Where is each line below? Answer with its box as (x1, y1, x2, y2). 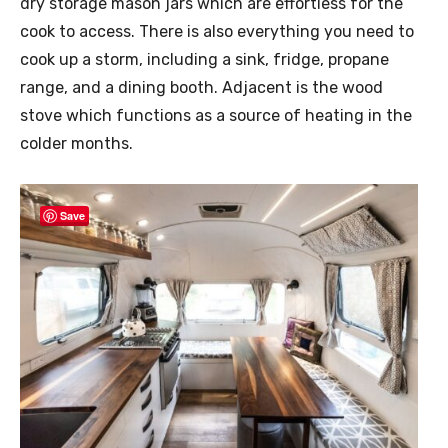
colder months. (20, 133, 133, 153)
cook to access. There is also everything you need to (20, 21, 414, 41)
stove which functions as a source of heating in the (20, 105, 412, 125)
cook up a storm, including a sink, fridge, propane (20, 49, 389, 69)
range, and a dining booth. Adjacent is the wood (20, 77, 383, 97)
